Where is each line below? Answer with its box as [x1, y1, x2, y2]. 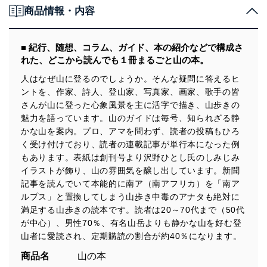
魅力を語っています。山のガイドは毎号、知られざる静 [21, 113, 240, 123]
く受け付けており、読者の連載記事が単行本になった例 [21, 139, 240, 149]
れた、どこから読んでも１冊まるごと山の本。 [21, 54, 209, 65]
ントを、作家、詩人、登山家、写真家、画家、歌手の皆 [21, 86, 240, 97]
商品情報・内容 [24, 5, 95, 17]
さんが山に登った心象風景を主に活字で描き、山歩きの [21, 100, 240, 110]
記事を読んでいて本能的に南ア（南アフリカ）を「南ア [21, 178, 240, 188]
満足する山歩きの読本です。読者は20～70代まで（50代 [21, 204, 245, 215]
